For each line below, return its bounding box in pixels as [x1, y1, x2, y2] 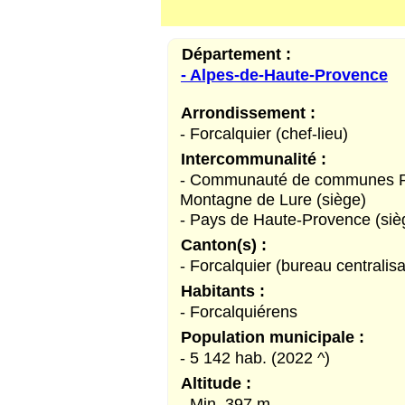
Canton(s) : [181, 234, 267, 254]
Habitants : [181, 280, 265, 300]
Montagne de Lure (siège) [180, 189, 366, 209]
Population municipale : [181, 326, 364, 346]
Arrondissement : [181, 102, 316, 122]
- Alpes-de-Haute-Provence [181, 64, 388, 84]
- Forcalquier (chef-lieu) [180, 123, 348, 143]
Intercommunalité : [181, 148, 326, 168]
